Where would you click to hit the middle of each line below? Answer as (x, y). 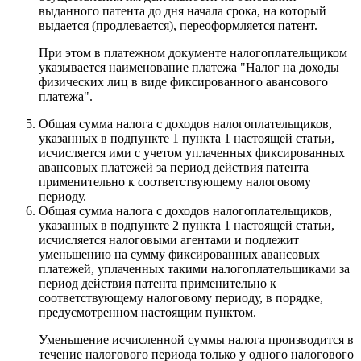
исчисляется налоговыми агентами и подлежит (169, 239)
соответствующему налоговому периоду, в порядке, (181, 297)
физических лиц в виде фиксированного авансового (183, 81)
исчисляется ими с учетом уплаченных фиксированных (192, 152)
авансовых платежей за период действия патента (174, 167)
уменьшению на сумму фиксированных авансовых (179, 254)
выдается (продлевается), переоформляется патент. (178, 25)
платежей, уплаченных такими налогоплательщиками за (194, 268)
